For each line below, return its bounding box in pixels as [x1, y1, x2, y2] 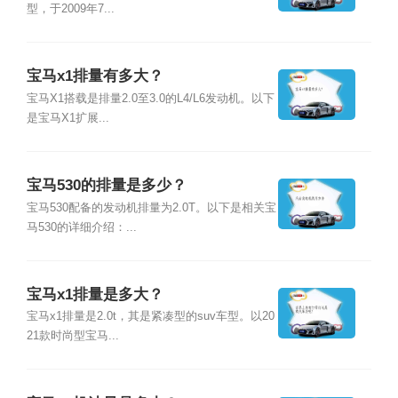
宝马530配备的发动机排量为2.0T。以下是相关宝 [26, 201, 276, 214]
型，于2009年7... [26, 2, 115, 15]
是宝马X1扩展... [26, 111, 109, 124]
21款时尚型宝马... [26, 330, 119, 343]
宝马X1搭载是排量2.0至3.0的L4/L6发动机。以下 [26, 92, 275, 105]
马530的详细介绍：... [26, 220, 137, 234]
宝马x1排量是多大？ [26, 286, 163, 304]
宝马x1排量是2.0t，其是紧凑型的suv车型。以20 [26, 310, 275, 323]
